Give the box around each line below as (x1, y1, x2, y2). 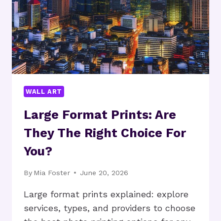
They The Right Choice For (24, 125, 186, 140)
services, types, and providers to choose (24, 202, 195, 213)
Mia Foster (34, 168, 71, 177)
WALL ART (26, 87, 63, 95)
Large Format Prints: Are (24, 107, 176, 122)
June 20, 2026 (80, 168, 129, 177)
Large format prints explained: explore (24, 188, 188, 199)
